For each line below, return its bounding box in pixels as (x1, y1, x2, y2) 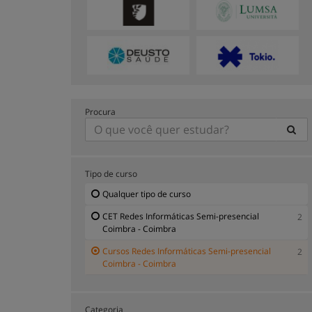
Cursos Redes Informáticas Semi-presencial (102, 244, 271, 257)
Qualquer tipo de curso (102, 187, 191, 200)
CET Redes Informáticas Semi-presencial (102, 210, 259, 222)
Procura (85, 105, 116, 118)
